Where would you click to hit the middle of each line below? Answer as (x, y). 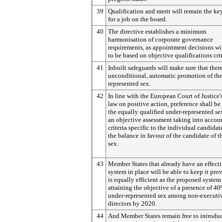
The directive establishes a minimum (157, 31)
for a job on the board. (138, 19)
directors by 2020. (132, 203)
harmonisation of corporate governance (161, 39)
